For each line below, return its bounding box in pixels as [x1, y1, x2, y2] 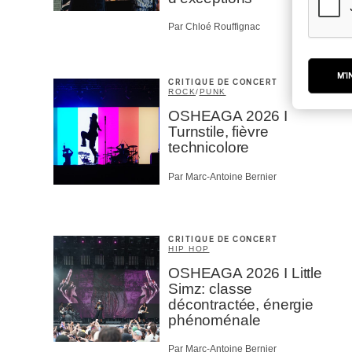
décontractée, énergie [168, 295, 313, 313]
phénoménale [168, 311, 261, 328]
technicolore [168, 139, 250, 156]
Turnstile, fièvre [168, 123, 269, 141]
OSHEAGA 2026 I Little [168, 264, 322, 281]
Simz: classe [168, 280, 253, 297]
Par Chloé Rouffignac [168, 21, 260, 33]
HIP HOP [168, 244, 210, 253]
